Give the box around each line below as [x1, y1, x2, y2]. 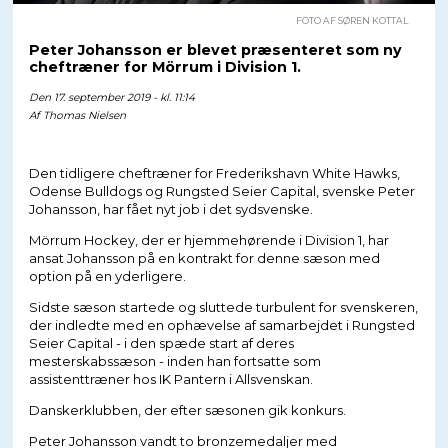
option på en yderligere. [28, 267, 186, 284]
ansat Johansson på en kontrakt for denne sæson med [28, 249, 380, 266]
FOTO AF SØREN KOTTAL [296, 14, 409, 26]
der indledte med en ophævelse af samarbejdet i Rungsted [28, 316, 415, 333]
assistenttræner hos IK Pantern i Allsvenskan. [28, 370, 313, 387]
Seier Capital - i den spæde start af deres [28, 334, 294, 351]
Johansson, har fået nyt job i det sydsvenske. [28, 200, 313, 217]
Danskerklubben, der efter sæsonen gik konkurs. [28, 401, 346, 418]
